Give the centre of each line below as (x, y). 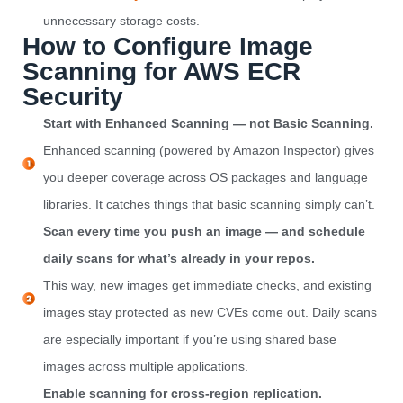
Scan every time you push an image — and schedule (204, 232)
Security (73, 97)
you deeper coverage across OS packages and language (205, 178)
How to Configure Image (168, 47)
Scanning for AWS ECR (161, 72)
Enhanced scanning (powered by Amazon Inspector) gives (208, 151)
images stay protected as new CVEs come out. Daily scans (210, 313)
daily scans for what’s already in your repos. (179, 259)
